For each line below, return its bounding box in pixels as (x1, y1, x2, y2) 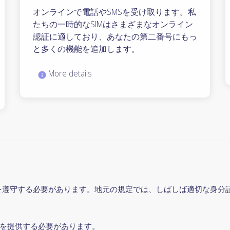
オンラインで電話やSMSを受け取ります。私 (32, 6, 196, 18)
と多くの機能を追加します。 (32, 43, 140, 55)
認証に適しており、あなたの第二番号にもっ (32, 31, 197, 43)
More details (46, 68, 92, 80)
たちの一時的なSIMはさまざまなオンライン (32, 18, 193, 30)
